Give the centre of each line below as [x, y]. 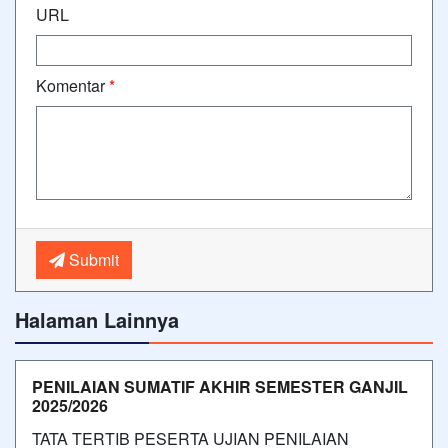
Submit [92, 259]
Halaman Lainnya [97, 319]
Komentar [72, 85]
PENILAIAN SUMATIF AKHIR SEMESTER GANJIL [220, 386]
